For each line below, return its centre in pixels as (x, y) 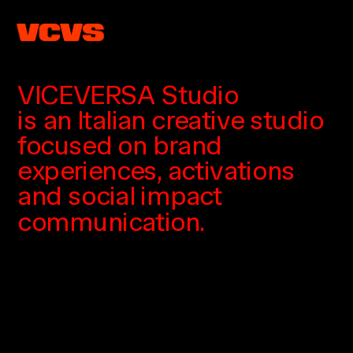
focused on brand (120, 145)
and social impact (120, 196)
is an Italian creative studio (171, 120)
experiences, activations (156, 171)
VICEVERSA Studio (128, 94)
